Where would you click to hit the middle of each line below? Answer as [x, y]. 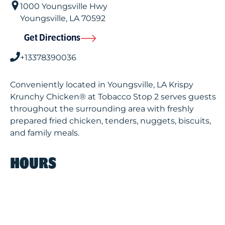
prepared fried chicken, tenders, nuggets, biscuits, [110, 121]
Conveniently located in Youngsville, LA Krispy [102, 85]
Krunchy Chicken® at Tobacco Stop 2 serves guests [113, 97]
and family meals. [45, 133]
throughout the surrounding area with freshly [102, 109]
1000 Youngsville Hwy [64, 6]
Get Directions [52, 38]
